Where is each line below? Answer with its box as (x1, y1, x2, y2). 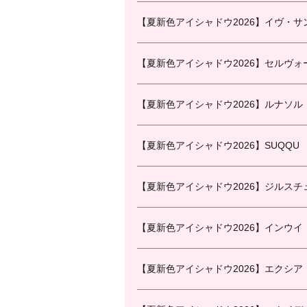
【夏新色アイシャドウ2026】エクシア (137, 263, 303, 274)
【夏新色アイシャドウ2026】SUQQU (137, 140, 299, 151)
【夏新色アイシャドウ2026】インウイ (137, 222, 303, 233)
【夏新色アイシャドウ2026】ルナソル (137, 99, 303, 110)
